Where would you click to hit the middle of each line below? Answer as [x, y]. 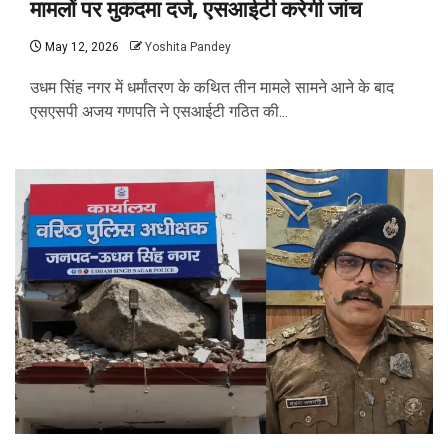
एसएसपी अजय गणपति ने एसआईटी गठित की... [159, 111]
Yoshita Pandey [188, 47]
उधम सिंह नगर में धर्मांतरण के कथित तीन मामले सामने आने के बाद [212, 87]
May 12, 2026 [80, 47]
